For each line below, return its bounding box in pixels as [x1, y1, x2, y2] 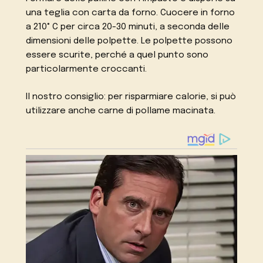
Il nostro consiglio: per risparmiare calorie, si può [26, 92, 237, 102]
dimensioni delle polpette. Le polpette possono [26, 36, 233, 46]
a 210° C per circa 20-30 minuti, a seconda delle [26, 22, 230, 32]
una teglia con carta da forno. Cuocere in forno [26, 8, 235, 18]
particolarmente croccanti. [26, 65, 147, 75]
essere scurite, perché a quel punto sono [26, 50, 209, 60]
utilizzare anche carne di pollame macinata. [26, 106, 216, 116]
